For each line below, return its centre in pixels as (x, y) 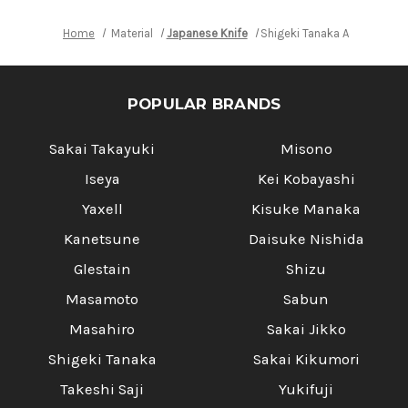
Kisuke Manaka (306, 209)
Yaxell (102, 209)
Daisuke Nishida (306, 239)
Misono (306, 148)
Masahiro (102, 329)
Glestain (102, 269)
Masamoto (102, 299)
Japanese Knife (207, 33)
